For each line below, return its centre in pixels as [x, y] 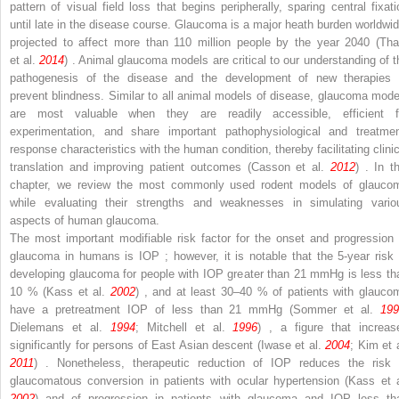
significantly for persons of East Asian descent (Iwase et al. [168, 345]
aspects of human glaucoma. [85, 220]
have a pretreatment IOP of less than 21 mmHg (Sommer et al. [195, 309]
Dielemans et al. [60, 327]
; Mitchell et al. [184, 327]
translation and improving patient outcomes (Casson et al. [170, 167]
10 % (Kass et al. [60, 291]
